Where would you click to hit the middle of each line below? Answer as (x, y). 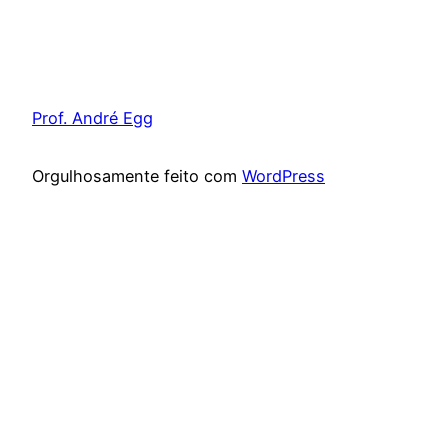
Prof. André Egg (92, 117)
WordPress (283, 176)
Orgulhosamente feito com (137, 176)
